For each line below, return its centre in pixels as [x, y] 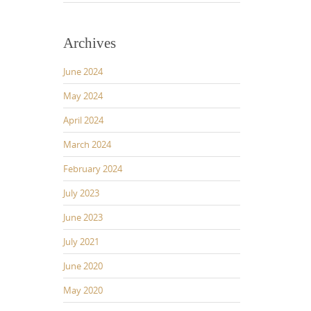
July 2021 [81, 241]
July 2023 [81, 193]
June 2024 [83, 71]
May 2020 [83, 290]
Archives [90, 43]
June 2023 [83, 217]
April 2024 [83, 120]
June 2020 [83, 266]
